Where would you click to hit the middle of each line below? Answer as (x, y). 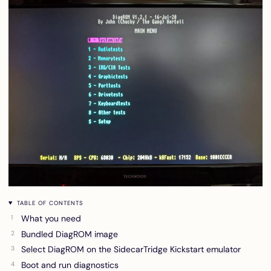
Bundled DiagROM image (70, 234)
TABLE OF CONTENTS (49, 203)
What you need (51, 218)
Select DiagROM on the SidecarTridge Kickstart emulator (131, 249)
